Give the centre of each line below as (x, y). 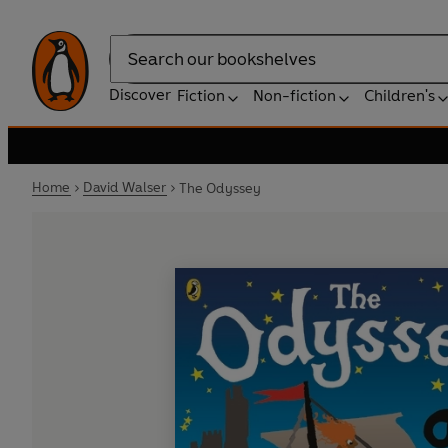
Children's (399, 95)
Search (134, 69)
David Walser (124, 187)
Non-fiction (294, 95)
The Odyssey (220, 188)
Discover (140, 94)
